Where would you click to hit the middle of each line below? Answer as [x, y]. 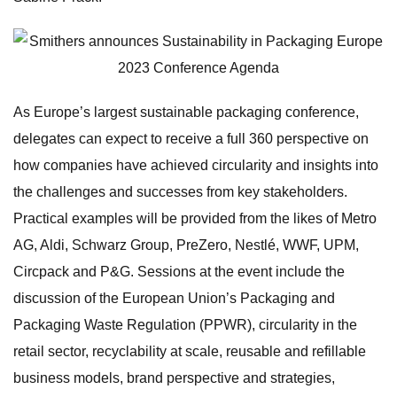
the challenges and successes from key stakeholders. [180, 192]
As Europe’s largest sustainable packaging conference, [186, 112]
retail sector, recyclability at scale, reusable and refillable [190, 351]
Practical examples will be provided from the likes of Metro [195, 218]
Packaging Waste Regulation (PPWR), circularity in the [185, 325]
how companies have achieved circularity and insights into [196, 165]
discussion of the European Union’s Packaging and [174, 298]
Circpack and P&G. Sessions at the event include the [179, 272]
